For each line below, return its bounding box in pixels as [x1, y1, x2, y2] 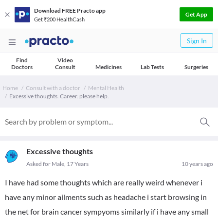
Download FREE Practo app [34, 6, 106, 14]
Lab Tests [141, 63, 164, 71]
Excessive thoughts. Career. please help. [9, 92, 109, 100]
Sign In [187, 36, 207, 45]
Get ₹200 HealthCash [34, 16, 85, 22]
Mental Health [88, 84, 124, 91]
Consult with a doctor [26, 84, 80, 91]
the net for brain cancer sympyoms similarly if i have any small [5, 207, 209, 216]
